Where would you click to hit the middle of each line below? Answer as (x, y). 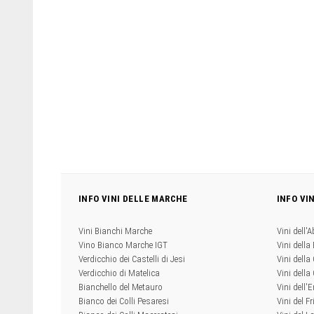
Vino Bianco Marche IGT (123, 245)
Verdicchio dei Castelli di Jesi (132, 259)
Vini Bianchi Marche (115, 231)
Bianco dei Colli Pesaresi (124, 301)
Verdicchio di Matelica (119, 273)
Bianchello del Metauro (121, 287)
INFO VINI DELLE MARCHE (133, 199)
